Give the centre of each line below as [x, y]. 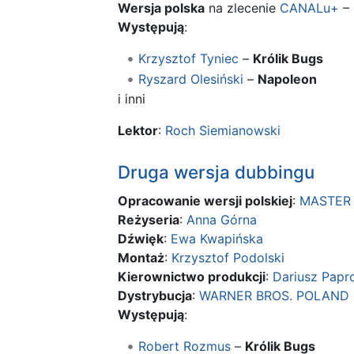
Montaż [141, 258]
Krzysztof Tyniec [188, 59]
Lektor [138, 131]
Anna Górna [222, 220]
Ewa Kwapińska [217, 239]
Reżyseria [149, 220]
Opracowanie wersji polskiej [205, 201]
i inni [132, 99]
